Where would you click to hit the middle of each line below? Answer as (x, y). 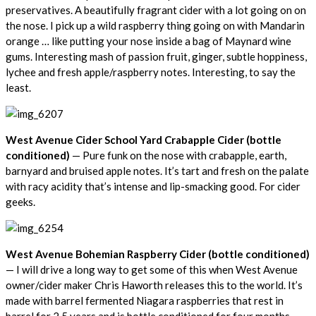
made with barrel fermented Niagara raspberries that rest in (145, 300)
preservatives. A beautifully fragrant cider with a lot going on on (156, 10)
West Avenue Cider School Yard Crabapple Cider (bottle (144, 139)
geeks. (20, 201)
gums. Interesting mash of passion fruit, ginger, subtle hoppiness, (156, 56)
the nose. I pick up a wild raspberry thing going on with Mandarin (155, 25)
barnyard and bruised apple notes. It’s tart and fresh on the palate (157, 170)
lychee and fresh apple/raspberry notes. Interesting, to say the (151, 72)
